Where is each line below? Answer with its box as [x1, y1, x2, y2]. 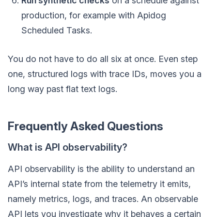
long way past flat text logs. [8, 84, 117, 94]
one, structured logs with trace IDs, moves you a [8, 69, 201, 79]
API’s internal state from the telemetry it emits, [8, 179, 191, 189]
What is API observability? [8, 141, 127, 153]
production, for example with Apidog [21, 10, 166, 20]
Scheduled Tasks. [21, 25, 92, 35]
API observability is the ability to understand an [8, 164, 195, 174]
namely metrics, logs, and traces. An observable [8, 194, 198, 204]
